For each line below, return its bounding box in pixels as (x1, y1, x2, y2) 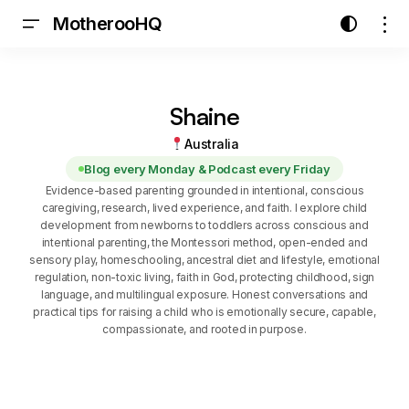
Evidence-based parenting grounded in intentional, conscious (45, 184, 364, 197)
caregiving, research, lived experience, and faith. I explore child (41, 201, 368, 215)
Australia (184, 135, 239, 152)
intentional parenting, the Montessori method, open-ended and (41, 236, 368, 249)
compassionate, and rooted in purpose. (102, 322, 307, 336)
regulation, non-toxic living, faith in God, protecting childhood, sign (34, 270, 375, 284)
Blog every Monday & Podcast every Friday (84, 161, 330, 176)
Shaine (169, 101, 240, 131)
